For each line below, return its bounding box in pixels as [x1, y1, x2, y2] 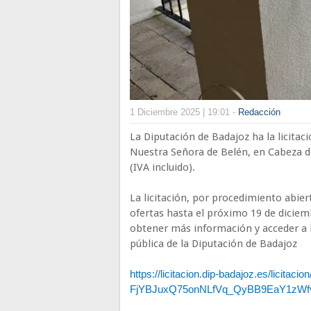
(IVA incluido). [130, 161, 195, 174]
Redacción [238, 107, 280, 118]
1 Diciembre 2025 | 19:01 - [130, 107, 238, 118]
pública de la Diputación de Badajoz [130, 237, 300, 251]
